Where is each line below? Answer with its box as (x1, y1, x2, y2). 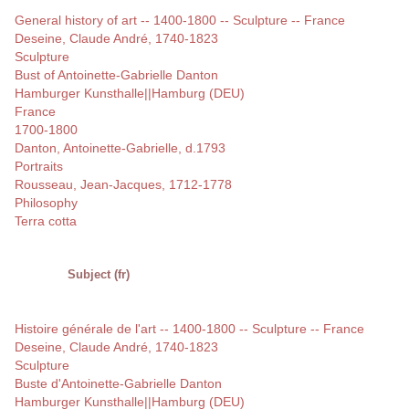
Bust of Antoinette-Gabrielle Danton (15, 68, 218, 83)
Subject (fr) (68, 267, 130, 282)
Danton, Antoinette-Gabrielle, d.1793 (15, 141, 225, 156)
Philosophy (15, 195, 78, 211)
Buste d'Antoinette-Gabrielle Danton (15, 376, 222, 392)
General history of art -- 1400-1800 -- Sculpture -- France (15, 13, 345, 28)
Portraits (15, 159, 63, 174)
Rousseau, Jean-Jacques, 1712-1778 (15, 177, 232, 193)
